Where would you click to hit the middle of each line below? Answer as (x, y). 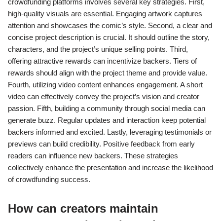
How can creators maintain (83, 209)
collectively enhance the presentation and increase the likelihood (110, 168)
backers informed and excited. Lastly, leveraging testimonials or (110, 132)
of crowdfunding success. (49, 180)
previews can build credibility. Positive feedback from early (101, 144)
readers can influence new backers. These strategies (93, 156)
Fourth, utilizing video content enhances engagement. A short (105, 85)
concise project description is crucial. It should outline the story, (109, 37)
